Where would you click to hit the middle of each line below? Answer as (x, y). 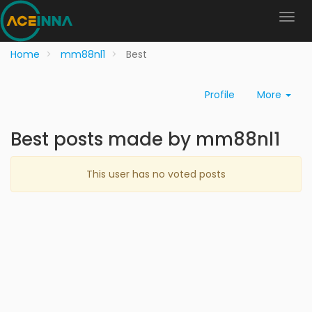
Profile (220, 95)
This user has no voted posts (156, 174)
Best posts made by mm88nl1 (146, 139)
